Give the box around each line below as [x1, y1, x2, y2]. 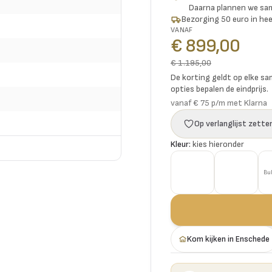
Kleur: [171, 139, 191, 149]
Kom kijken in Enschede [187, 234, 270, 244]
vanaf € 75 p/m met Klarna [171, 98, 267, 108]
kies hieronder [192, 139, 244, 149]
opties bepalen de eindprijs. [171, 84, 268, 94]
